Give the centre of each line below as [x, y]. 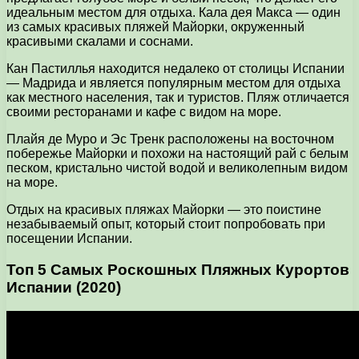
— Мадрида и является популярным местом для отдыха [173, 83]
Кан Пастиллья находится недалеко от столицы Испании [175, 69]
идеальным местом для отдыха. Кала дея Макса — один [173, 13]
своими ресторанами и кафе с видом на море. [144, 112]
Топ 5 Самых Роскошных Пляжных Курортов [178, 269]
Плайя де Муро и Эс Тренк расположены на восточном [170, 139]
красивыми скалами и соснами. [100, 42]
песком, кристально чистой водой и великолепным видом [177, 168]
